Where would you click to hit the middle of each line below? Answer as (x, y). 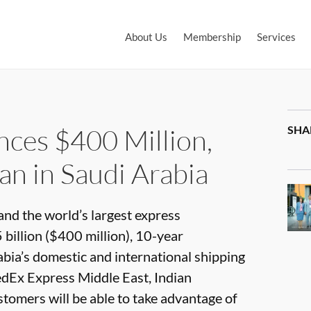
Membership (212, 37)
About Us (146, 37)
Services (276, 37)
